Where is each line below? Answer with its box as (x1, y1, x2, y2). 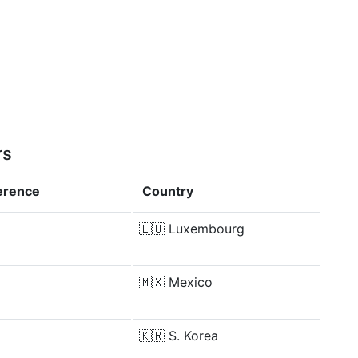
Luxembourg (169, 221, 245, 237)
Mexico (169, 274, 213, 290)
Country (142, 183, 193, 199)
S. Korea (169, 328, 218, 344)
